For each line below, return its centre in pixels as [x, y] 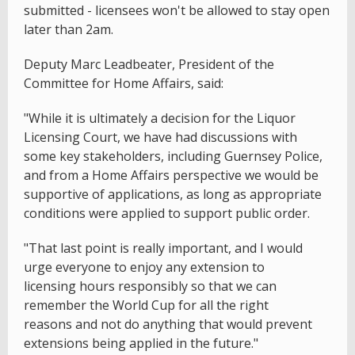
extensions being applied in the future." [141, 343]
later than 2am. [69, 29]
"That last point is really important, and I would [163, 248]
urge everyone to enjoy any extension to [144, 267]
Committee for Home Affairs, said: [124, 83]
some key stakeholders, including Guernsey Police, [173, 156]
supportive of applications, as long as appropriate [173, 194]
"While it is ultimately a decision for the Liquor [160, 118]
